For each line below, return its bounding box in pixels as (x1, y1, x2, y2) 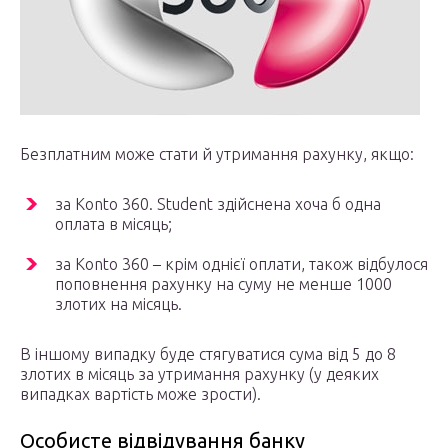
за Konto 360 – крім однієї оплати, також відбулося (55, 255, 428, 274)
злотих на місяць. (55, 295, 182, 314)
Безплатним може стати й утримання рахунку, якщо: (20, 145, 414, 164)
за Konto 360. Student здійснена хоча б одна (55, 195, 381, 214)
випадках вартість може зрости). (20, 385, 261, 404)
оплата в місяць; (55, 215, 172, 234)
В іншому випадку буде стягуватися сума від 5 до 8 (20, 345, 396, 364)
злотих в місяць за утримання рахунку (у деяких (20, 365, 379, 384)
